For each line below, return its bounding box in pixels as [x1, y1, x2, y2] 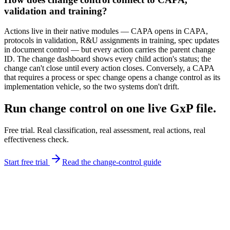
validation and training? [4, 6, 107, 17]
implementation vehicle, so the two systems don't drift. [4, 82, 179, 91]
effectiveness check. [4, 135, 69, 144]
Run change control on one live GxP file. [4, 101, 216, 115]
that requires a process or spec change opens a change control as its [4, 72, 220, 82]
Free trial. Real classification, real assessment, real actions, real [4, 125, 205, 135]
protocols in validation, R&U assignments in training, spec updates [4, 35, 219, 45]
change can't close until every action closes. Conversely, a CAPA [4, 63, 214, 72]
